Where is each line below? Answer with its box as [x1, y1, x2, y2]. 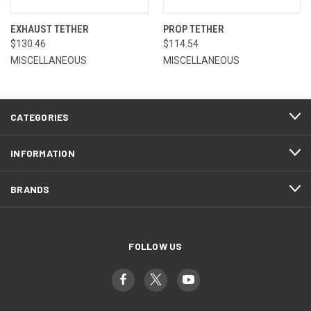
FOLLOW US [128, 239, 183, 252]
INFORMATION [10, 146, 75, 159]
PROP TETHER [162, 22, 224, 35]
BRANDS [10, 183, 50, 195]
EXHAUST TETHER [10, 22, 89, 35]
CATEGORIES [10, 110, 69, 123]
